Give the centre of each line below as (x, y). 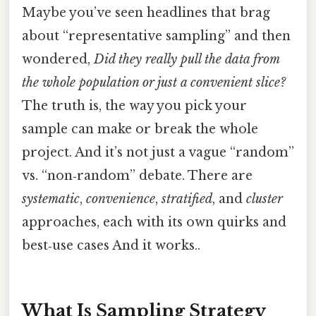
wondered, (58, 59)
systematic (51, 199)
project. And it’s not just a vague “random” (158, 152)
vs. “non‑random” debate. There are (137, 175)
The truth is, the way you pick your (134, 105)
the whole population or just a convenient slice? (154, 82)
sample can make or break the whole (140, 129)
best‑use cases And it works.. (111, 245)
